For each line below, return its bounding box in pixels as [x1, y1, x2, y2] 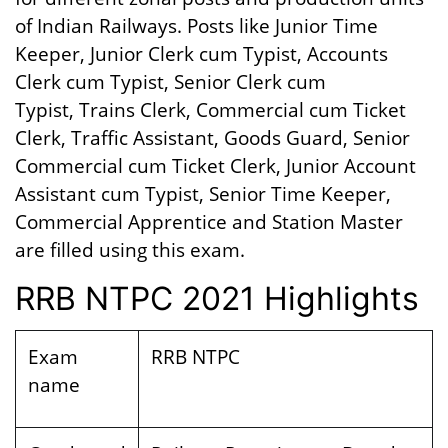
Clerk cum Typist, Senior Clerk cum [15, 68, 326, 95]
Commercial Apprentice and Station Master [15, 208, 403, 235]
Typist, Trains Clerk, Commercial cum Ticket [15, 96, 406, 123]
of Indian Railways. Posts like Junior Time [15, 12, 378, 39]
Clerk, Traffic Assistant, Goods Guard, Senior [15, 124, 410, 151]
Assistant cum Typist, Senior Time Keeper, [15, 180, 391, 207]
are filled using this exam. [15, 236, 245, 263]
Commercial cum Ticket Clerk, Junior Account [15, 152, 416, 179]
